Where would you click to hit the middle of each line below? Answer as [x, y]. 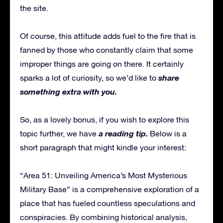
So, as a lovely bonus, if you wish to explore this [105, 120]
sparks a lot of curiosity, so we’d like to [89, 78]
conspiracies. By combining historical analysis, [104, 217]
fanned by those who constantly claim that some [107, 50]
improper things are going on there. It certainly [102, 64]
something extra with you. [68, 92]
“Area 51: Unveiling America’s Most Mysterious [104, 175]
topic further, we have [59, 134]
